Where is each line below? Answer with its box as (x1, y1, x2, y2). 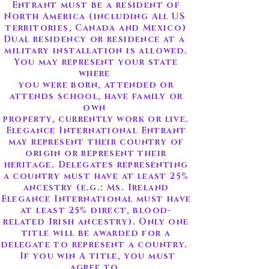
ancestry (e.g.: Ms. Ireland (23, 182, 169, 193)
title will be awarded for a (21, 228, 171, 239)
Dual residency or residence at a (3, 34, 189, 45)
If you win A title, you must (16, 250, 176, 262)
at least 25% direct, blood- (20, 205, 172, 216)
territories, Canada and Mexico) (5, 22, 187, 34)
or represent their (61, 148, 167, 159)
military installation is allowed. (4, 45, 188, 56)
